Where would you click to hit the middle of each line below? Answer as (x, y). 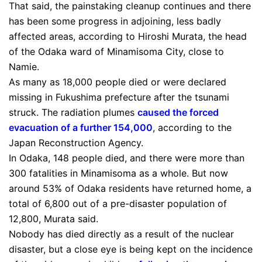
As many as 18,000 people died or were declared (118, 82)
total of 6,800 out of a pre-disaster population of (118, 204)
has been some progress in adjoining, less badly (115, 21)
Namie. (24, 67)
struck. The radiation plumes (73, 112)
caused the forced (178, 112)
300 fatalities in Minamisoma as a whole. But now (118, 173)
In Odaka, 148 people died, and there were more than (127, 158)
